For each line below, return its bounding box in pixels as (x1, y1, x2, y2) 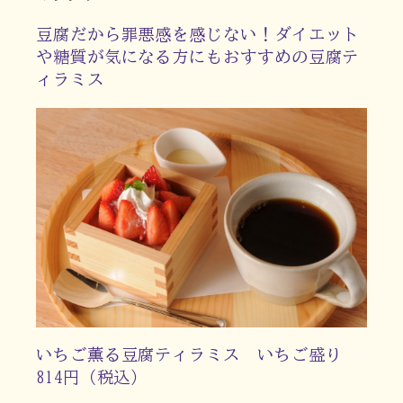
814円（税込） (36, 369, 148, 386)
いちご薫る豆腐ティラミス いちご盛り (36, 346, 360, 363)
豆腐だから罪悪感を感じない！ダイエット (36, 26, 360, 43)
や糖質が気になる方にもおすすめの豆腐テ (36, 49, 360, 66)
